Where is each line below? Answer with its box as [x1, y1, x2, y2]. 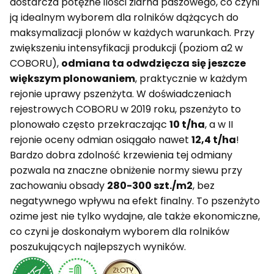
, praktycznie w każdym [135, 72, 247, 86]
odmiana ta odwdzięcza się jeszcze [61, 56, 246, 71]
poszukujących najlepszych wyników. [10, 240, 186, 254]
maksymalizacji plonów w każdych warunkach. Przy [10, 26, 254, 40]
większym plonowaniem [10, 72, 135, 86]
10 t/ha [169, 117, 205, 132]
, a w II [205, 117, 233, 132]
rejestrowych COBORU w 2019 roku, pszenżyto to [10, 102, 241, 117]
